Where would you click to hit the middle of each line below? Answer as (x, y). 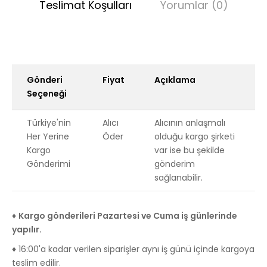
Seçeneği (47, 93)
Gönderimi (49, 164)
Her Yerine (48, 136)
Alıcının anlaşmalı (190, 122)
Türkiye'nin (49, 122)
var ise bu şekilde (190, 150)
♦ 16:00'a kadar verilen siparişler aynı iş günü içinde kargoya (133, 249)
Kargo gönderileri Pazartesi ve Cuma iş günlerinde (128, 215)
